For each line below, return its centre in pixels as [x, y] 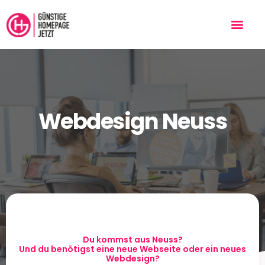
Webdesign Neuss [132, 121]
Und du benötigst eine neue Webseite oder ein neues [132, 249]
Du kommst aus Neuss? [132, 239]
